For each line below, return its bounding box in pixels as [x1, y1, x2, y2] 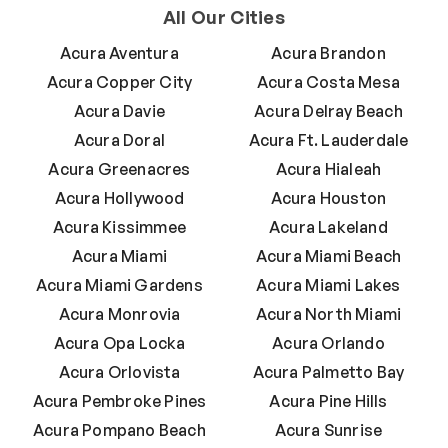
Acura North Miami [255, 303, 402, 324]
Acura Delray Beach [254, 100, 403, 121]
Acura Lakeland [269, 216, 388, 237]
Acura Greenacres [48, 158, 191, 179]
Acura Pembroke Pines [32, 390, 207, 411]
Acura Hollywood [54, 187, 185, 208]
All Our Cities [162, 5, 286, 28]
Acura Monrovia [58, 303, 181, 324]
